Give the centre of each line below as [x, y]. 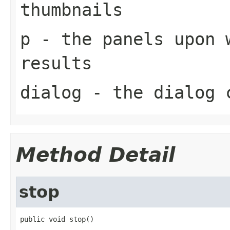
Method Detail [95, 155]
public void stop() [57, 219]
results [56, 63]
